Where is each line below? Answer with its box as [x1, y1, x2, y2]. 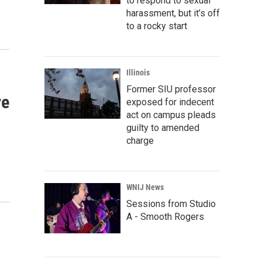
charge [126, 135, 154, 146]
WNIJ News [126, 182, 164, 192]
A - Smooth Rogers [126, 211, 204, 222]
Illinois [126, 68, 150, 77]
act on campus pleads [126, 109, 216, 120]
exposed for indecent [126, 96, 214, 108]
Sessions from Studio [126, 198, 216, 209]
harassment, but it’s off [126, 8, 220, 19]
